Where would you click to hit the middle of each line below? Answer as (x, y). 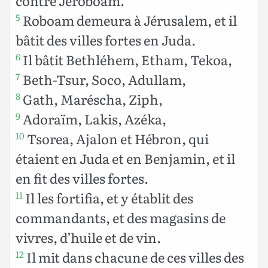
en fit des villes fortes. (82, 178)
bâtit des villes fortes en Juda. (106, 39)
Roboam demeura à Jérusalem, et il (129, 20)
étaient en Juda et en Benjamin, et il (125, 158)
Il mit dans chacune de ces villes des (134, 257)
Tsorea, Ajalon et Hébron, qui (117, 138)
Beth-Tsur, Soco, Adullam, (103, 79)
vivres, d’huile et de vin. (88, 237)
